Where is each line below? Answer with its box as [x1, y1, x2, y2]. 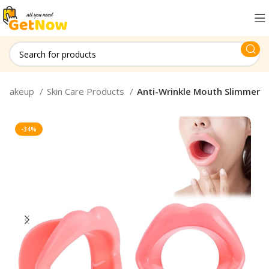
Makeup [2, 85, 37, 97]
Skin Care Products [47, 85, 127, 97]
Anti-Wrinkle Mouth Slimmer [137, 85, 260, 97]
